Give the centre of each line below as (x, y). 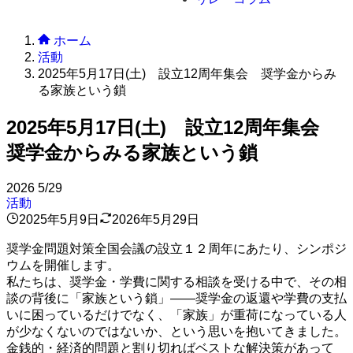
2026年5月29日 (156, 219)
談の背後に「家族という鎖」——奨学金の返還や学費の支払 (176, 298)
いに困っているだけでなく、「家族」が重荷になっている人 (176, 314)
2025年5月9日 (59, 219)
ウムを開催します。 (63, 265)
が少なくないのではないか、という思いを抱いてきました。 (176, 331)
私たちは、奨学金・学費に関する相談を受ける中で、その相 (176, 281)
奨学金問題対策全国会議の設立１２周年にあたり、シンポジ (176, 248)
